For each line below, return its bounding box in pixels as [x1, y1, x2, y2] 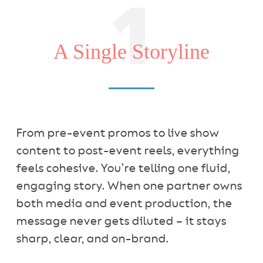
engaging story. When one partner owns [15, 181, 242, 192]
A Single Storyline [53, 40, 210, 63]
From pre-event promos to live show [15, 128, 219, 139]
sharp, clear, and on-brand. [15, 234, 168, 245]
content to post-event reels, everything [15, 146, 239, 157]
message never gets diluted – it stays [15, 216, 226, 227]
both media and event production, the [15, 198, 232, 210]
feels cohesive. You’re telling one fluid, [15, 163, 230, 174]
